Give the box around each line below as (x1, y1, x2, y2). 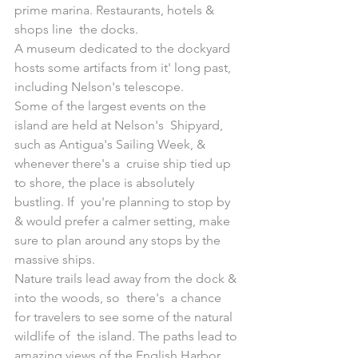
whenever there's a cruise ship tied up (14, 156, 234, 171)
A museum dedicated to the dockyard (14, 41, 233, 56)
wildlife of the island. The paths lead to (14, 328, 241, 344)
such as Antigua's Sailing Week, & (14, 137, 209, 152)
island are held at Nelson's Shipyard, (14, 117, 226, 133)
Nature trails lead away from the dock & (14, 271, 240, 286)
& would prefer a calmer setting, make (14, 213, 237, 229)
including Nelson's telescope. (14, 79, 184, 94)
